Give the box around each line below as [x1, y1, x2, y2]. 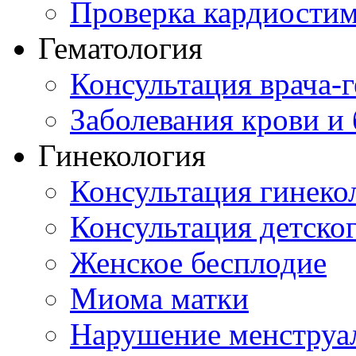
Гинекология [38, 138, 206, 172]
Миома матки [70, 281, 249, 315]
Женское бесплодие [70, 246, 327, 280]
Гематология [38, 31, 203, 65]
